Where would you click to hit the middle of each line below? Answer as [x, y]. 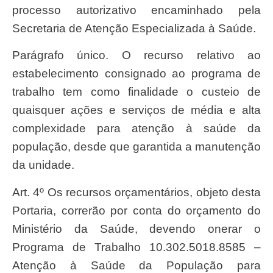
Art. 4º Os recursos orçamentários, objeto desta [16, 192]
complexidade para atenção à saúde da [136, 129]
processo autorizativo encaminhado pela [136, 10]
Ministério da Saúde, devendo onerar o [136, 229]
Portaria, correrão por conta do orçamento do [136, 210]
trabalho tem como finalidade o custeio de [136, 92]
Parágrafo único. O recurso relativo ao [16, 55]
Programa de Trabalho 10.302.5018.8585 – [136, 247]
